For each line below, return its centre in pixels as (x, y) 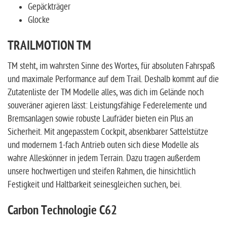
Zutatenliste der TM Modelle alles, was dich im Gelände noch (106, 92)
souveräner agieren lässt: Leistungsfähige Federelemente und (107, 106)
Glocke (39, 20)
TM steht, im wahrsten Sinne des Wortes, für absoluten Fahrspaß (111, 66)
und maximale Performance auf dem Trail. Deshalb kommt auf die (113, 79)
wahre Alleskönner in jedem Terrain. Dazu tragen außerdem (104, 158)
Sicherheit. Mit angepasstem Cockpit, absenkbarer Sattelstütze (108, 132)
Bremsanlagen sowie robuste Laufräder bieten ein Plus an (100, 119)
